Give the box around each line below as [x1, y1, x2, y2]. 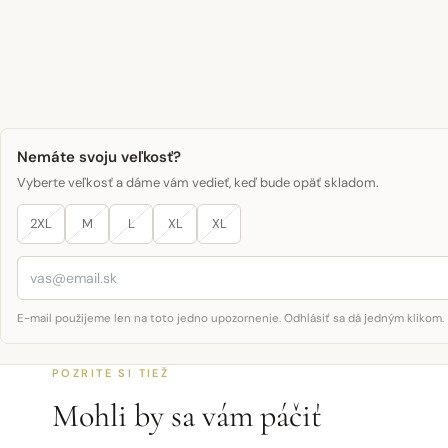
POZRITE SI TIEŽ [52, 366, 170, 380]
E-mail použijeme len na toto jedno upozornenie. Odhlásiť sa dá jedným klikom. [17, 311, 444, 326]
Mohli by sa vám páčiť [52, 396, 322, 435]
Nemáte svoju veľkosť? [17, 147, 181, 167]
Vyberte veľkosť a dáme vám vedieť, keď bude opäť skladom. [17, 174, 379, 191]
